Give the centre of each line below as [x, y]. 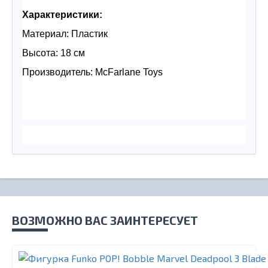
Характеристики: [62, 15]
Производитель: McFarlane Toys [92, 72]
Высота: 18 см [54, 53]
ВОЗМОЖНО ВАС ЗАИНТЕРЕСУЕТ [105, 220]
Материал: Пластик [65, 34]
